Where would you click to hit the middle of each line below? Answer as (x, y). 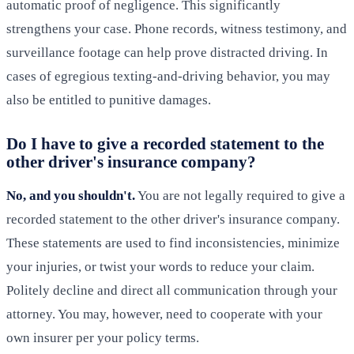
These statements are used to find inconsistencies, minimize (173, 243)
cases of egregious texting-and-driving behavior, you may (168, 77)
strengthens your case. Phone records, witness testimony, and (177, 29)
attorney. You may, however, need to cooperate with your (164, 314)
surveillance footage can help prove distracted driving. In (167, 53)
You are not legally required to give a (240, 196)
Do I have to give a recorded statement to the (165, 144)
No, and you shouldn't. (71, 196)
